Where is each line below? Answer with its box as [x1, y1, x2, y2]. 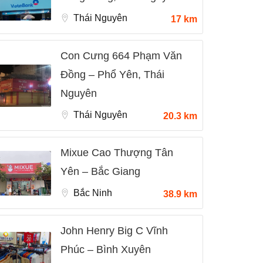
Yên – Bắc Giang [60, 166, 140, 177]
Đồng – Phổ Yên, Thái [60, 69, 164, 80]
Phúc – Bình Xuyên [60, 244, 151, 255]
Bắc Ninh [73, 188, 112, 198]
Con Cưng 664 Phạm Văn [60, 50, 182, 62]
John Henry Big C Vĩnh [60, 225, 168, 237]
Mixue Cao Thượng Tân [60, 147, 173, 159]
